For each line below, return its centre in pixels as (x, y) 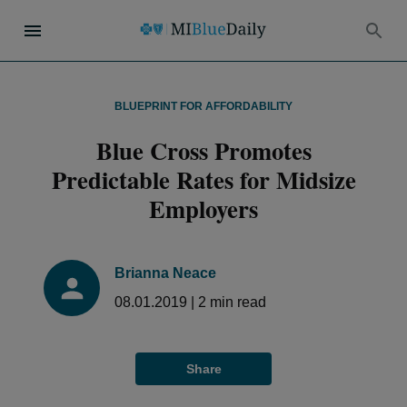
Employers (203, 208)
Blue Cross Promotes (203, 150)
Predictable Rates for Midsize (203, 179)
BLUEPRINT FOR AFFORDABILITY (203, 106)
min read (236, 302)
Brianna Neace (165, 273)
